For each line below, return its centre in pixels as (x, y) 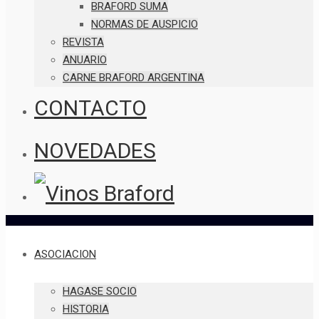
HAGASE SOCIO (100, 291)
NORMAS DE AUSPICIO (145, 24)
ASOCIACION (65, 254)
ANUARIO (85, 60)
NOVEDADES (95, 151)
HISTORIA (86, 309)
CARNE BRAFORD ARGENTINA (134, 78)
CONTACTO (90, 108)
